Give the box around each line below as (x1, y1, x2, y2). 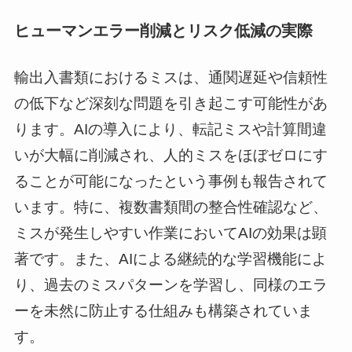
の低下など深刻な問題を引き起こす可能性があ (13, 95, 328, 112)
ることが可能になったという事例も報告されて (13, 173, 328, 190)
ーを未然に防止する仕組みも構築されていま (13, 302, 313, 320)
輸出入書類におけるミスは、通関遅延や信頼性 (13, 69, 328, 86)
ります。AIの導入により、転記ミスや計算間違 (13, 121, 327, 138)
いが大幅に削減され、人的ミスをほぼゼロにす (13, 147, 328, 164)
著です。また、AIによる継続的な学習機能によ (13, 251, 327, 268)
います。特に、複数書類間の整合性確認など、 (13, 199, 328, 216)
